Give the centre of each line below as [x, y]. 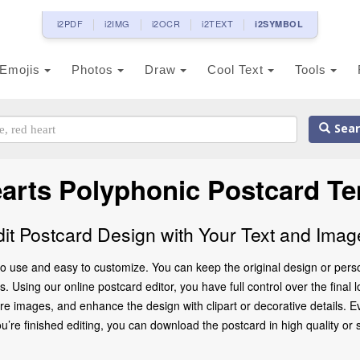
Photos [94, 70]
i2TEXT [218, 23]
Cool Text [237, 70]
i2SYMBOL [279, 24]
